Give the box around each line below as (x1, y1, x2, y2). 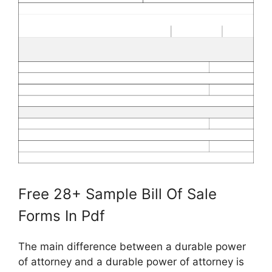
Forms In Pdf (18, 206, 105, 225)
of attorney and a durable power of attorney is (18, 255, 244, 268)
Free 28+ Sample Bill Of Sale (18, 185, 217, 203)
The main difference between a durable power (18, 240, 246, 253)
